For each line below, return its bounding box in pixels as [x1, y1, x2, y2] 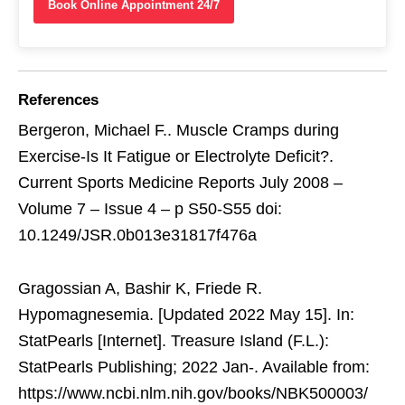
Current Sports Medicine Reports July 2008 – [18, 173, 343, 192]
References [18, 90, 99, 108]
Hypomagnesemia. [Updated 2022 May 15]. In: [18, 305, 354, 324]
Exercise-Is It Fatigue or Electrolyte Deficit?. [18, 146, 334, 165]
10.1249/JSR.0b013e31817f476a [18, 225, 257, 244]
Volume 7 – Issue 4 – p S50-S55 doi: [18, 199, 282, 218]
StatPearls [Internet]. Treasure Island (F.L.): [18, 331, 329, 350]
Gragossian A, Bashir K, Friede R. [18, 278, 262, 297]
